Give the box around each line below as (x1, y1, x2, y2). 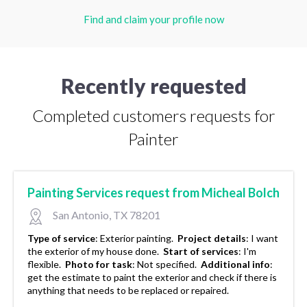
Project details (177, 232, 246, 245)
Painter (128, 129, 179, 149)
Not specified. (137, 258, 199, 271)
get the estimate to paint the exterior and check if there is (27, 271, 277, 284)
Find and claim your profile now (83, 13, 224, 26)
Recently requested (60, 73, 247, 99)
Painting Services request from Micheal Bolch (27, 185, 280, 201)
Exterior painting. (100, 232, 175, 245)
